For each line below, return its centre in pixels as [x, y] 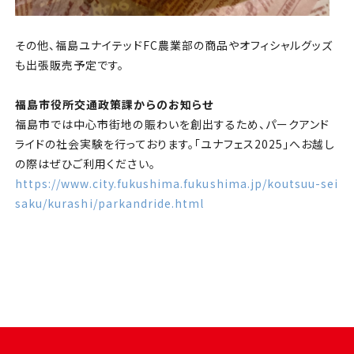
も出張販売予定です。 [70, 65]
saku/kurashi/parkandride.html [109, 203]
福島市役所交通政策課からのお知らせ [114, 105]
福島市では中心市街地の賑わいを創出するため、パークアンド [172, 124]
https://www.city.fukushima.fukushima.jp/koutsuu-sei [177, 184]
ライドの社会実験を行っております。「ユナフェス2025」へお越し [175, 144]
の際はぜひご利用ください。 [85, 164]
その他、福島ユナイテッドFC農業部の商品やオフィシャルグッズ [174, 45]
